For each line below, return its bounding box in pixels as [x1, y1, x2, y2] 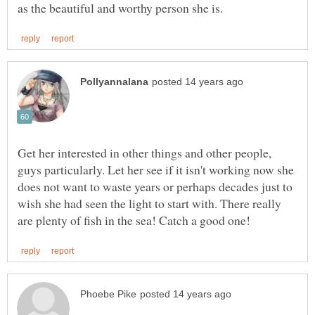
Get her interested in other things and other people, [18, 143, 271, 161]
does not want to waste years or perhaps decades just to [18, 177, 292, 195]
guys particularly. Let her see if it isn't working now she [18, 160, 294, 178]
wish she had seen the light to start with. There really [18, 194, 281, 212]
